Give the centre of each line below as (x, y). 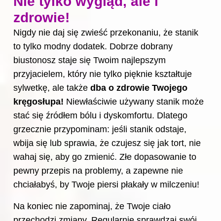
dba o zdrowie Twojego (139, 88)
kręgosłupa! (38, 102)
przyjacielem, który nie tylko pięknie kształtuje (103, 74)
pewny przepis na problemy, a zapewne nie (98, 171)
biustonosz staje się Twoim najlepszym (90, 60)
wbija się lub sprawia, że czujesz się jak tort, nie (107, 143)
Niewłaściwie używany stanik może (134, 102)
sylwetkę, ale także (52, 88)
